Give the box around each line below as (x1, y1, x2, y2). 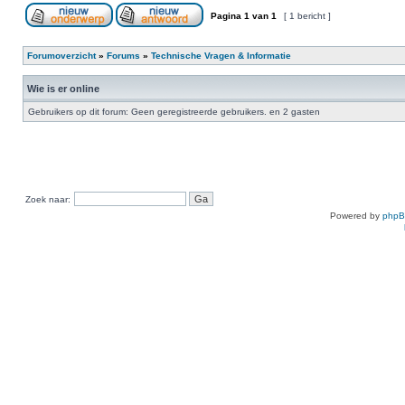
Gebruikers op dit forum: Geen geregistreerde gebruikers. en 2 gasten (28, 107, 320, 117)
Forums (107, 51, 140, 61)
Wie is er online (27, 83, 99, 94)
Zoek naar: (25, 194, 71, 204)
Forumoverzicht (27, 51, 96, 61)
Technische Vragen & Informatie (151, 51, 291, 61)
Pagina (208, 11, 244, 21)
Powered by (330, 211, 382, 221)
